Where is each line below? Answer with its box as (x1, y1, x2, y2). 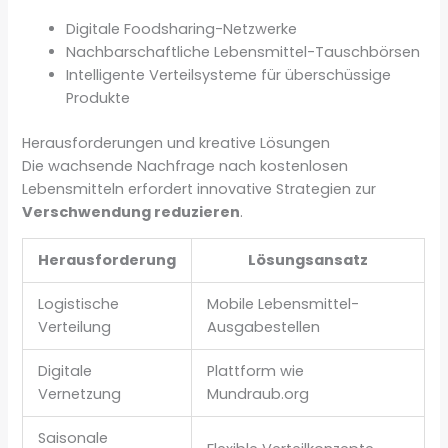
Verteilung (38, 317, 112, 338)
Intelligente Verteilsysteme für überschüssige (66, 64, 392, 85)
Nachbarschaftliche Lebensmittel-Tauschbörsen (66, 41, 421, 62)
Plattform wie (207, 361, 305, 382)
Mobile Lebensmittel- (207, 294, 360, 315)
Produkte (66, 87, 131, 108)
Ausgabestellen (207, 317, 321, 338)
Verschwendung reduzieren (22, 201, 241, 222)
